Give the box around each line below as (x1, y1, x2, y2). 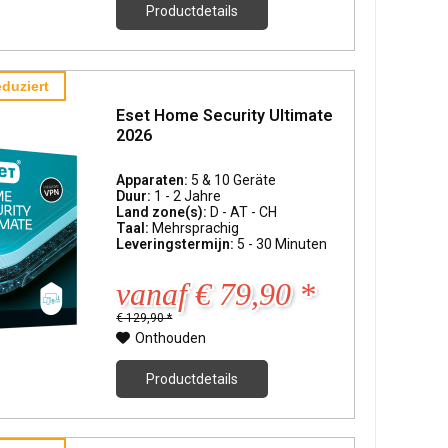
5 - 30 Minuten (237, 235, 328, 252)
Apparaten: (116, 171, 192, 188)
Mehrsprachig (152, 219, 240, 236)
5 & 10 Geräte (191, 171, 277, 188)
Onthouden (135, 329, 207, 346)
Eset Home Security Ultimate (116, 105, 334, 125)
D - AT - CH (210, 203, 278, 220)
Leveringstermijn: (116, 235, 238, 252)
